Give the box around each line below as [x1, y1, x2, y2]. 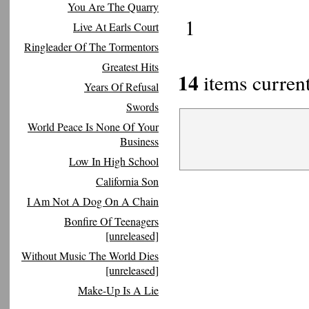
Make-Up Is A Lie [78, 283, 159, 297]
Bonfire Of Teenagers [64, 214, 159, 228]
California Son [96, 174, 159, 188]
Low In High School [69, 154, 159, 168]
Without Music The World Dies [21, 248, 159, 263]
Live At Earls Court [73, 19, 159, 34]
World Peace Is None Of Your [28, 119, 159, 134]
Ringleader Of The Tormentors [24, 39, 159, 54]
